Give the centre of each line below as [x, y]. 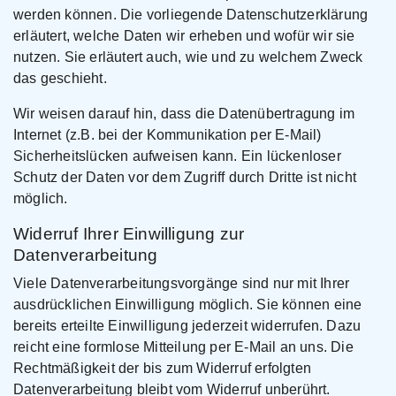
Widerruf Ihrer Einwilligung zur [129, 234]
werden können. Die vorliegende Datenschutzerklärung [191, 15]
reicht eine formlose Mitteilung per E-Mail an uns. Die [183, 347]
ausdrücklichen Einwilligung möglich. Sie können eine [188, 305]
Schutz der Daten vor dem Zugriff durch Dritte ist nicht [185, 177]
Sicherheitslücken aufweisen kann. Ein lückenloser [177, 156]
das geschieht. [60, 78]
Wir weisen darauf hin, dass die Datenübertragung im [184, 114]
